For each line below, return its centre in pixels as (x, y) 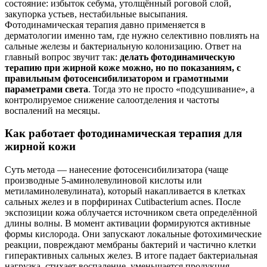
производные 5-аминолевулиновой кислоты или (103, 180)
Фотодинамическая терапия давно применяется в (105, 24)
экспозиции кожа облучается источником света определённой (131, 212)
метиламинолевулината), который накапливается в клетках (125, 191)
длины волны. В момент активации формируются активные (128, 223)
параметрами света (46, 89)
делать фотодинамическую (177, 57)
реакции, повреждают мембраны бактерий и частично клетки (131, 244)
